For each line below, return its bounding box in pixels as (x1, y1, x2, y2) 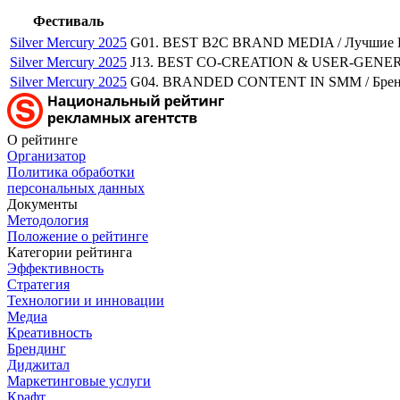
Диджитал (7, 357, 70, 373)
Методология (7, 212, 88, 229)
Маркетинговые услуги (7, 373, 151, 389)
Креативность (7, 325, 92, 341)
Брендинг (7, 341, 66, 357)
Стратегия (7, 277, 70, 293)
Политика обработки (7, 164, 135, 180)
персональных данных (7, 180, 145, 196)
